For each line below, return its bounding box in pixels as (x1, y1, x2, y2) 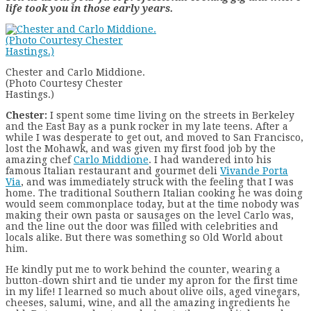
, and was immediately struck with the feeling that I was (21, 176, 294, 187)
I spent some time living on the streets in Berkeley (47, 109, 294, 121)
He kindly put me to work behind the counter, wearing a (6, 263, 280, 275)
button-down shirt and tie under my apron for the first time (6, 274, 298, 286)
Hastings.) (6, 88, 54, 100)
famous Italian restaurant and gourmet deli (6, 165, 220, 176)
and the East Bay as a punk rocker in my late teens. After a (6, 120, 288, 132)
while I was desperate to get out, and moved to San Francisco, (6, 131, 303, 143)
